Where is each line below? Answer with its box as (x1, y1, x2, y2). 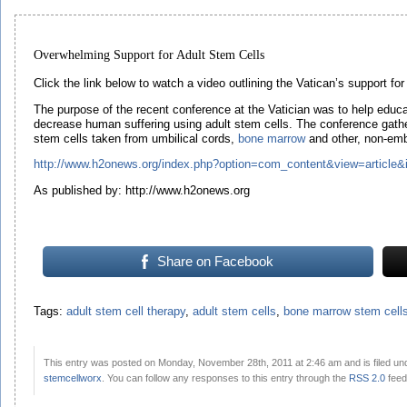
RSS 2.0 (349, 372, 385, 383)
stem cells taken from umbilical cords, (34, 132, 238, 145)
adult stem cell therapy (66, 304, 185, 318)
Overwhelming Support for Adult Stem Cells (34, 47, 264, 62)
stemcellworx (44, 372, 102, 383)
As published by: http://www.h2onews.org (34, 184, 250, 197)
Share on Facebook (157, 253, 274, 270)
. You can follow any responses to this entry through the (102, 372, 349, 383)
